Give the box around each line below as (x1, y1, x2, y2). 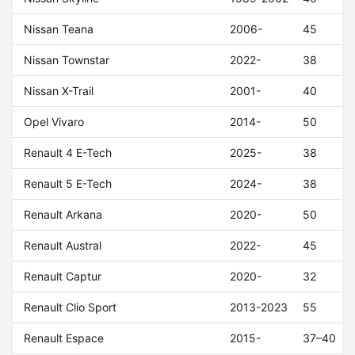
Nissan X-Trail (24, 84, 94, 98)
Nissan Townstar (24, 53, 110, 67)
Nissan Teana (24, 22, 94, 36)
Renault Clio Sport (24, 300, 117, 315)
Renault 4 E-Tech (24, 146, 113, 160)
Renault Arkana (24, 208, 103, 222)
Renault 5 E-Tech (24, 177, 113, 191)
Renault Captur (24, 269, 102, 284)
